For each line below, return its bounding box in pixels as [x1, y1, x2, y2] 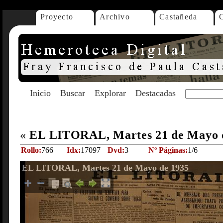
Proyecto [40, 12, 74, 21]
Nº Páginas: [148, 146, 188, 154]
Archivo [100, 12, 130, 21]
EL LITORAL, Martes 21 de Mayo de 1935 [22, 163, 189, 173]
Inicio [30, 88, 51, 98]
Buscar [60, 88, 85, 98]
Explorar [95, 88, 126, 98]
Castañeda [159, 12, 198, 21]
